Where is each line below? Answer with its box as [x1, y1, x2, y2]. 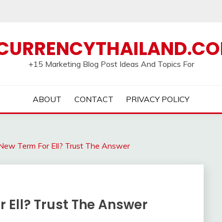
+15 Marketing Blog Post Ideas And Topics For [28, 59, 194, 69]
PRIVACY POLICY [126, 94, 190, 104]
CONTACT [74, 94, 113, 104]
